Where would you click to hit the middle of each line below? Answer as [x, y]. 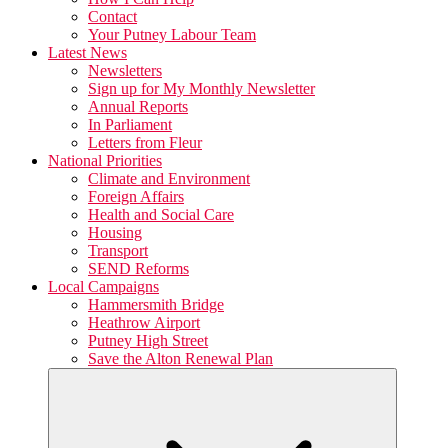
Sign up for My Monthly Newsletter [201, 88]
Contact [112, 16]
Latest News [87, 52]
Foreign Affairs [136, 196]
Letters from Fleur [145, 142]
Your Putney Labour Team [172, 34]
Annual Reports [138, 106]
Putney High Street [148, 340]
